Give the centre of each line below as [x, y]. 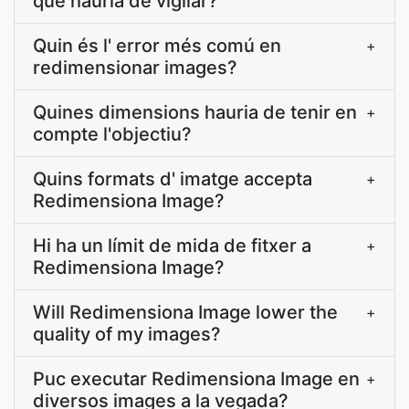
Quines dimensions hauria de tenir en [195, 112]
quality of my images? [127, 334]
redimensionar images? [135, 68]
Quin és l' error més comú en [157, 46]
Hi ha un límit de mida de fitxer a [172, 246]
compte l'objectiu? [112, 134]
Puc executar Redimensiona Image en [196, 379]
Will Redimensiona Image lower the [185, 312]
